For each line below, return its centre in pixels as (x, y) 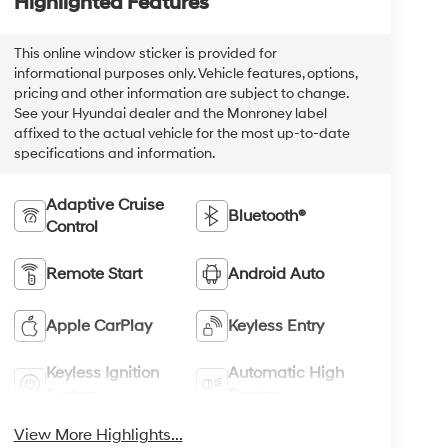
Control (71, 226)
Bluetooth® (267, 215)
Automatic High (286, 372)
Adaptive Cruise (104, 204)
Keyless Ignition (102, 372)
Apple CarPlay (98, 325)
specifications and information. (114, 154)
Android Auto (276, 273)
